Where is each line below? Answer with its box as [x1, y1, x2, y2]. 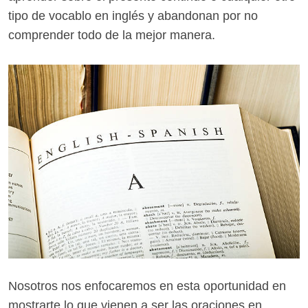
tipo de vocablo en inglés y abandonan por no [8, 8, 258, 23]
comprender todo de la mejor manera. [8, 27, 215, 42]
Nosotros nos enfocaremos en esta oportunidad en [8, 278, 286, 293]
